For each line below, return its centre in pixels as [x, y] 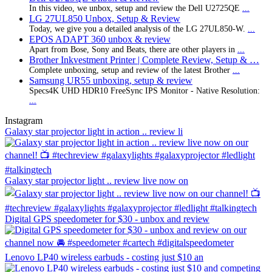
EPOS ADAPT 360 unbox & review [100, 39]
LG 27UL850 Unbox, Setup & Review [105, 18]
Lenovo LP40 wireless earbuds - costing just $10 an [104, 257]
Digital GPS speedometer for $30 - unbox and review [107, 219]
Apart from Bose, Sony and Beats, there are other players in [133, 49]
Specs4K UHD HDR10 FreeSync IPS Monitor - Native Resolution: [144, 90]
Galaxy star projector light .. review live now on [97, 180]
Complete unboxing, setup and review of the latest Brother [131, 70]
